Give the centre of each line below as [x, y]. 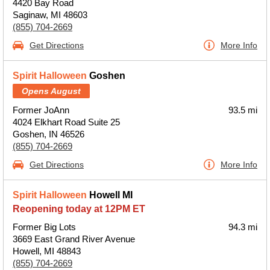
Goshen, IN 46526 [49, 134]
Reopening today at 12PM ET [79, 209]
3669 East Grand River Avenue [74, 239]
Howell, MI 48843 [47, 251]
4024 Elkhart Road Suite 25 [66, 122]
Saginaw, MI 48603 [50, 15]
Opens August [51, 91]
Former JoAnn [41, 110]
